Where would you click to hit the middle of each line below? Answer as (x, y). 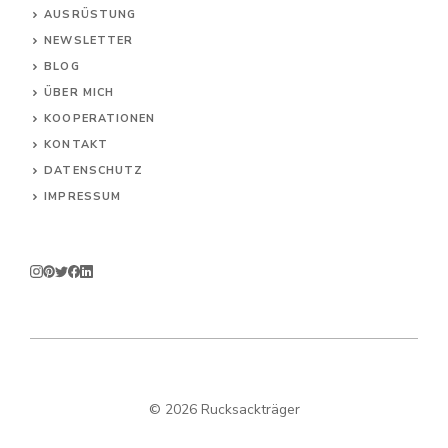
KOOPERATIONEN (100, 118)
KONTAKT (76, 144)
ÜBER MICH (79, 92)
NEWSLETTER (89, 40)
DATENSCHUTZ (94, 170)
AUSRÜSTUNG (90, 14)
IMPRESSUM (83, 196)
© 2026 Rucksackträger (224, 409)
